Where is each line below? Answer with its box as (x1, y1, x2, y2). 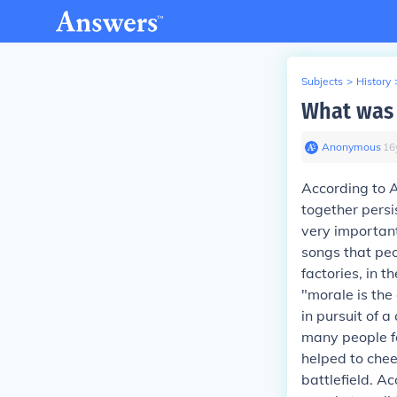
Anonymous (322, 140, 381, 153)
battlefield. (301, 370, 373, 388)
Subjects (301, 74, 343, 88)
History (356, 74, 391, 88)
